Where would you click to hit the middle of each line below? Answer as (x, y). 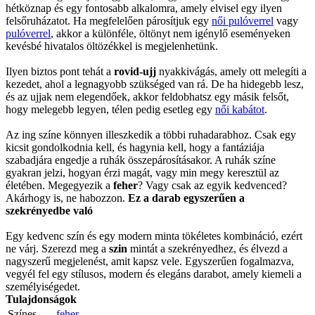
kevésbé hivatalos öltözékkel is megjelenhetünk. (112, 46)
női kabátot (240, 109)
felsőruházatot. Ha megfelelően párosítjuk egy (109, 20)
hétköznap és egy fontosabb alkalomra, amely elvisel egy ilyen (144, 8)
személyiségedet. (43, 286)
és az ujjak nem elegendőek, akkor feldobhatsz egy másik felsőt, (147, 96)
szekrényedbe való (49, 210)
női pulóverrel (243, 20)
